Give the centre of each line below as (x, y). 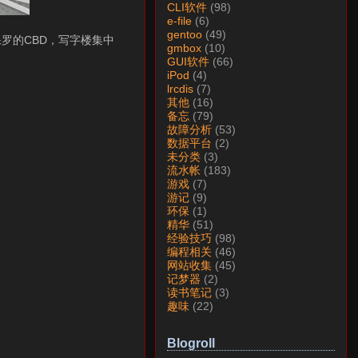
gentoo (185, 35)
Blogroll (191, 344)
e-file (179, 21)
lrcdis (180, 89)
